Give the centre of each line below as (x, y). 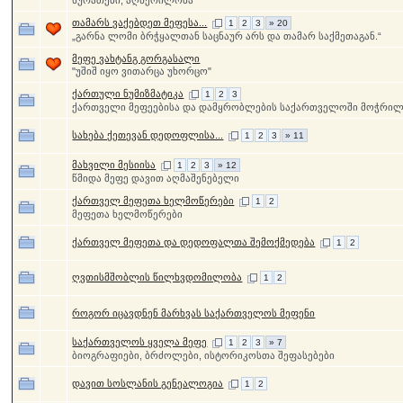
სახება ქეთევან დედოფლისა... (148, 135)
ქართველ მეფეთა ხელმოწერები (153, 201)
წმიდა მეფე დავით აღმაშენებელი (156, 178)
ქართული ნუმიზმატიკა (128, 94)
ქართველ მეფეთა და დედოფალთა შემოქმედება (194, 242)
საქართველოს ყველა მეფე (140, 342)
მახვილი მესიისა (114, 165)
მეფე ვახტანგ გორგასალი (136, 58)
